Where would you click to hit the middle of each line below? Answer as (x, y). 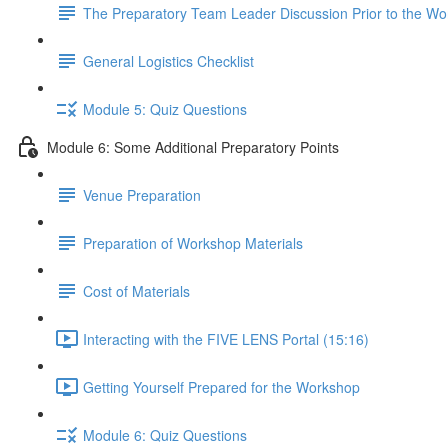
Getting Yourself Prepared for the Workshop (221, 386)
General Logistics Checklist (168, 60)
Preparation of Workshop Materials (193, 242)
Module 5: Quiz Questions (165, 108)
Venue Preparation (142, 194)
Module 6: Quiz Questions (165, 434)
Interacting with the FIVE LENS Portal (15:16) (226, 338)
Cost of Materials (136, 290)
